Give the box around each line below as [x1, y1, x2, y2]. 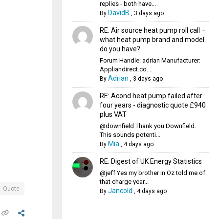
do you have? [99, 45, 140, 53]
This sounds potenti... [99, 131, 160, 138]
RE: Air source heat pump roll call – [99, 26, 206, 34]
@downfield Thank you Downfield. [99, 122, 196, 130]
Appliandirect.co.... [99, 66, 153, 73]
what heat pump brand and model [99, 36, 204, 44]
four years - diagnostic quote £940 [99, 101, 206, 109]
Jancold [108, 187, 132, 195]
